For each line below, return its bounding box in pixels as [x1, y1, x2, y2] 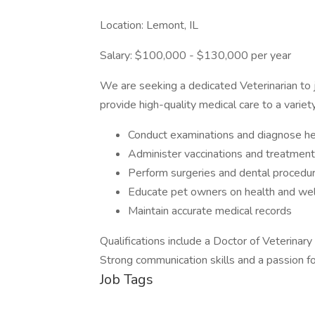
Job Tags [100, 270, 153, 289]
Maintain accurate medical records [128, 203, 292, 219]
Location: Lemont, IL [100, 18, 198, 33]
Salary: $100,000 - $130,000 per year [100, 48, 291, 63]
